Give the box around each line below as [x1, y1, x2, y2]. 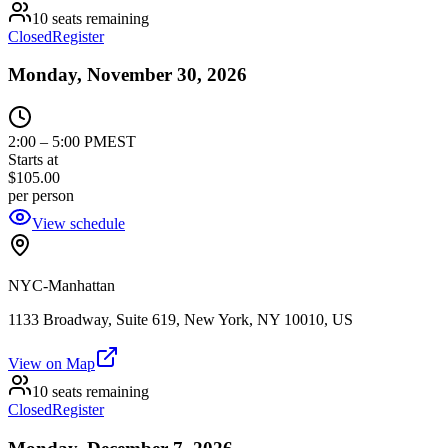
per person [8, 187, 74, 204]
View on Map [8, 355, 95, 372]
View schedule [32, 215, 125, 232]
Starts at [8, 151, 58, 168]
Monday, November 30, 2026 [8, 64, 247, 86]
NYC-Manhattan [8, 277, 115, 294]
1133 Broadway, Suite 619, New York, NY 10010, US [8, 311, 353, 328]
